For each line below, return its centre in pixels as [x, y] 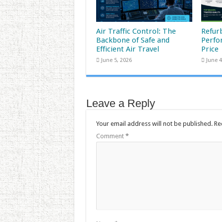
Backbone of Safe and [133, 40]
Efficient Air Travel [127, 49]
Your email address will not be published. [154, 124]
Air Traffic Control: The [136, 31]
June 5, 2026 [116, 60]
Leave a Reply [120, 103]
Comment [111, 136]
